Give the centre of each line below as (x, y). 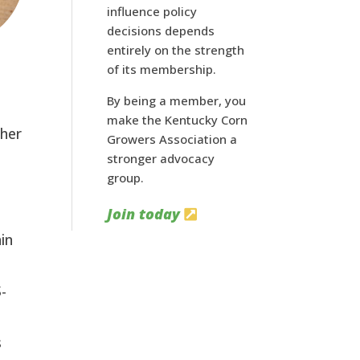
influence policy (152, 11)
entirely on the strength (176, 49)
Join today (144, 214)
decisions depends (161, 30)
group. (126, 177)
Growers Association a (172, 139)
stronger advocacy (161, 158)
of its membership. (162, 69)
